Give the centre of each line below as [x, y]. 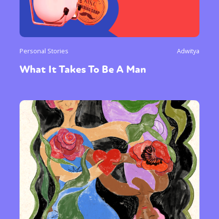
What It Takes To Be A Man [84, 69]
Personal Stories [44, 51]
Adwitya [188, 51]
